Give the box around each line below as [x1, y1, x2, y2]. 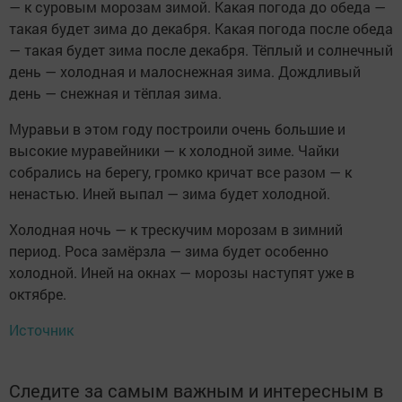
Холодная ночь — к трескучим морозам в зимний [9, 220, 343, 240]
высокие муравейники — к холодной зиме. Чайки [9, 141, 339, 161]
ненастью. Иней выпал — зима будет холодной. [9, 184, 330, 204]
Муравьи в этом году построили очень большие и [9, 119, 345, 139]
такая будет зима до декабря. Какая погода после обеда [9, 19, 393, 39]
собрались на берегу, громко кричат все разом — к [9, 162, 352, 182]
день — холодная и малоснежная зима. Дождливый [9, 62, 361, 82]
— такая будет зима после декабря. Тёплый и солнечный [9, 40, 393, 60]
